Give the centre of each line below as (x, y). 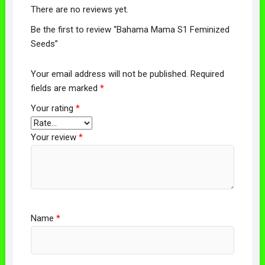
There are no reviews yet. (79, 9)
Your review (54, 138)
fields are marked (65, 88)
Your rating (53, 109)
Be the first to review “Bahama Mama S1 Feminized (130, 29)
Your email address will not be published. (109, 74)
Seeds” (44, 43)
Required (207, 74)
